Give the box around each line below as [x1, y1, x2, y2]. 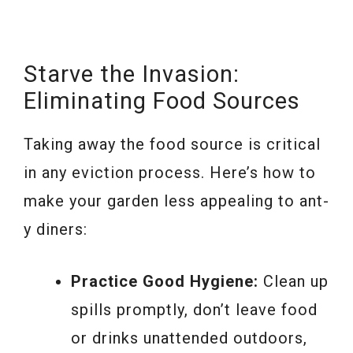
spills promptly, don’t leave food [71, 299, 318, 319]
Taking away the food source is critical [24, 134, 321, 154]
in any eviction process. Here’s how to [24, 162, 316, 182]
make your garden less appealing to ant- [24, 191, 329, 210]
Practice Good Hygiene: [71, 271, 258, 291]
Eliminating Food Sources [24, 87, 300, 114]
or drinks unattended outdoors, [71, 328, 307, 347]
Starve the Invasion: [24, 60, 240, 87]
